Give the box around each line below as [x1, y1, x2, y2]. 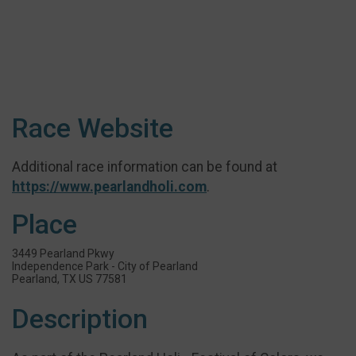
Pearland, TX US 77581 [12, 273, 127, 286]
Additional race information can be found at [12, 158, 277, 175]
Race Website [12, 113, 173, 145]
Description [12, 304, 148, 335]
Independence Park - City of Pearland [12, 260, 198, 273]
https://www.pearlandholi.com [12, 178, 207, 195]
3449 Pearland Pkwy [12, 247, 114, 261]
